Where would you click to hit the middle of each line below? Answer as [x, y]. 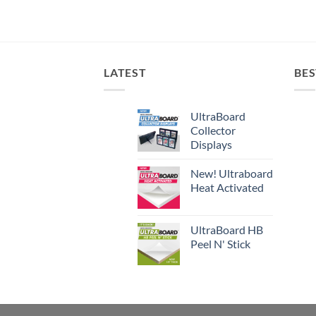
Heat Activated [227, 187]
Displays [211, 144]
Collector [213, 130]
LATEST [125, 73]
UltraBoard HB [227, 229]
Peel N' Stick [220, 243]
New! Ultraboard [232, 173]
